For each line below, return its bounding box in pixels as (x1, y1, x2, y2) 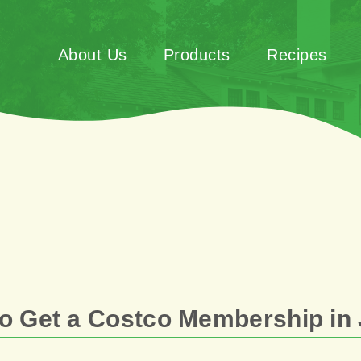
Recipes (267, 46, 327, 64)
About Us (57, 46, 127, 64)
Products (163, 46, 230, 64)
